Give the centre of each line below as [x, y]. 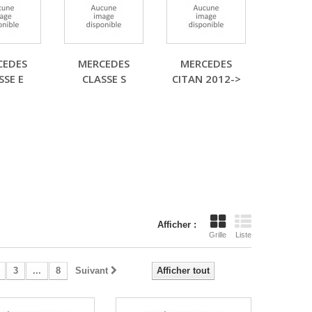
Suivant [91, 271]
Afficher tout [183, 271]
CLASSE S [104, 79]
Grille [218, 235]
